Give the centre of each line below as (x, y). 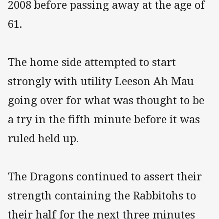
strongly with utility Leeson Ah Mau (101, 81)
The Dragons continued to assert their (105, 176)
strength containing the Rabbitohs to (102, 195)
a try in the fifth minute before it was (104, 119)
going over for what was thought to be (106, 100)
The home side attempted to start (92, 62)
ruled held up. (43, 138)
